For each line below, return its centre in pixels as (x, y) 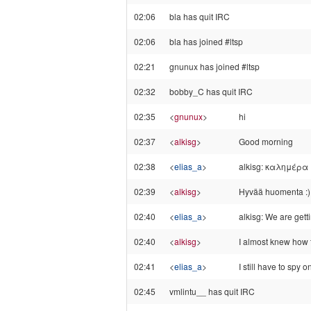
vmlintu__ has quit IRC (212, 291)
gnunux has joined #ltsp (215, 66)
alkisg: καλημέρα (274, 166)
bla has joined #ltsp (206, 41)
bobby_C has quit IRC (211, 91)
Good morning (266, 141)
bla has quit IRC (200, 16)
